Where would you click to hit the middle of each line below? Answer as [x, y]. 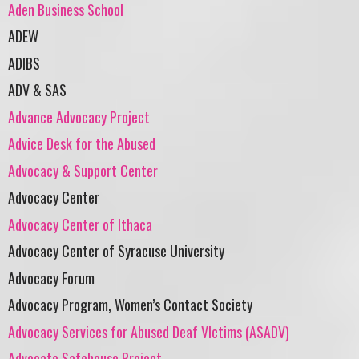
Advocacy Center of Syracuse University [116, 251]
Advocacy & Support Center [83, 170]
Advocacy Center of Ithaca [80, 224]
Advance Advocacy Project [79, 117]
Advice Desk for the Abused [82, 144]
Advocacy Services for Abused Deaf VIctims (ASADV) [149, 331]
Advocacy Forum [51, 278]
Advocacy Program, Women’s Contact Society [130, 305]
